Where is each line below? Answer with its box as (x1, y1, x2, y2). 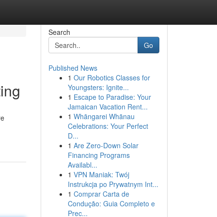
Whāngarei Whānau (73, 111, 135, 121)
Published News (48, 63, 97, 73)
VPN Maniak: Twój (73, 170, 129, 179)
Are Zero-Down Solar (73, 140, 139, 150)
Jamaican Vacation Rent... (67, 102, 148, 111)
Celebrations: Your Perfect (67, 121, 148, 131)
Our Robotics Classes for (73, 73, 150, 82)
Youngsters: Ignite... (67, 82, 129, 92)
